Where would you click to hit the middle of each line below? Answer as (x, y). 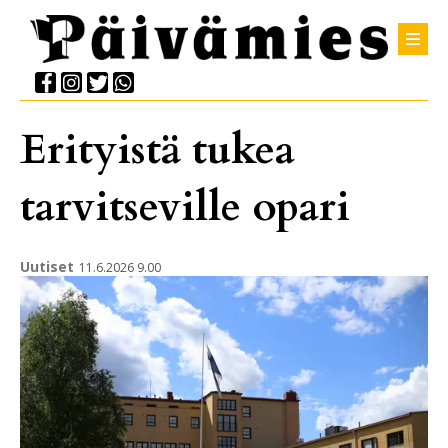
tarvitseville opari (185, 206)
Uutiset (47, 266)
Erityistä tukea (157, 149)
